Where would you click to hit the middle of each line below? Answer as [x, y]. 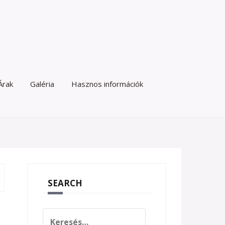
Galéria [42, 84]
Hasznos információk [107, 84]
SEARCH [65, 183]
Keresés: [59, 214]
